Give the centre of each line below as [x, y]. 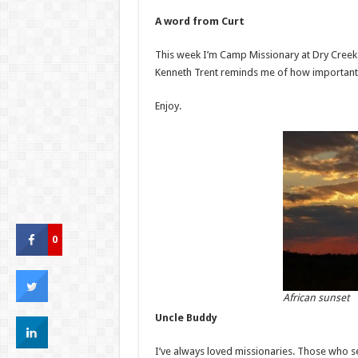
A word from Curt [199, 21]
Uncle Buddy [186, 318]
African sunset [316, 298]
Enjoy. [168, 106]
